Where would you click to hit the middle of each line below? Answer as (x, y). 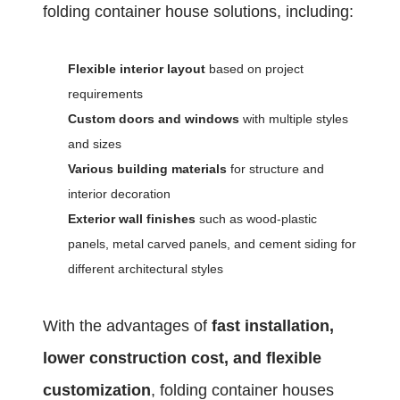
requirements (105, 94)
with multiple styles (294, 119)
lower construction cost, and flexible (182, 358)
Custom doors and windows (154, 119)
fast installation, (273, 326)
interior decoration (119, 194)
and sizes (95, 144)
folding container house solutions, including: (198, 12)
